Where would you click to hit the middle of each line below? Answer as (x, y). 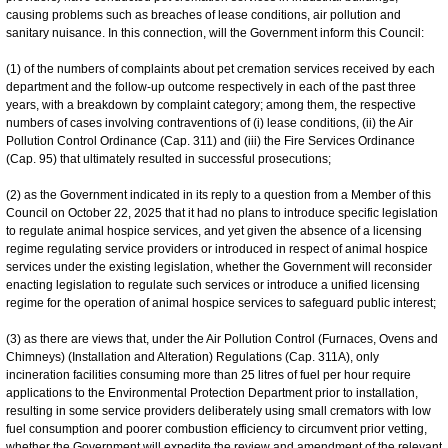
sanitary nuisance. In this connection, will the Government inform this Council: (215, 32)
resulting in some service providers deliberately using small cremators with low (218, 410)
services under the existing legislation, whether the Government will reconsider (219, 266)
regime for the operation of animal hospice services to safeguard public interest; (221, 302)
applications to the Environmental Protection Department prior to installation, (212, 392)
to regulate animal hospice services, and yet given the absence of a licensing (214, 230)
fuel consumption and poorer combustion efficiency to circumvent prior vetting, (216, 428)
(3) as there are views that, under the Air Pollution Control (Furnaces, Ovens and (222, 338)
